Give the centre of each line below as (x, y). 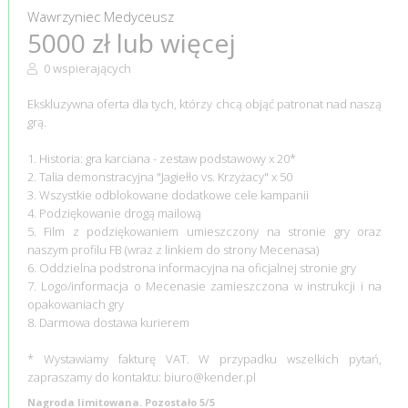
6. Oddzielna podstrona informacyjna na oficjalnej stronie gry (191, 267)
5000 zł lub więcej (131, 42)
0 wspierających (86, 68)
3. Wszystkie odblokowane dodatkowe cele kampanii (168, 194)
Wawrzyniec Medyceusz (100, 16)
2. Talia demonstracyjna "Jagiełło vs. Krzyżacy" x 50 (159, 176)
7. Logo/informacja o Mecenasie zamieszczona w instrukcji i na (204, 286)
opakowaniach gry (75, 304)
